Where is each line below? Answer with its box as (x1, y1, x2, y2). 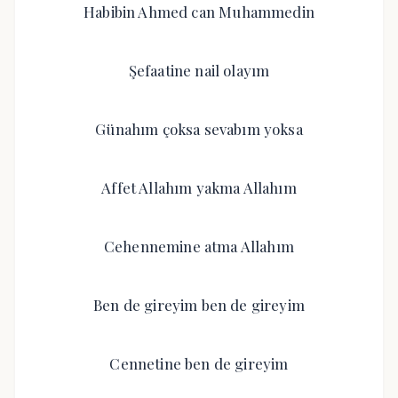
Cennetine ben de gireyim (109, 354, 289, 373)
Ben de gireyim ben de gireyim (93, 295, 305, 314)
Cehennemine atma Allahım (103, 236, 295, 256)
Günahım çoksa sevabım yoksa (95, 119, 303, 139)
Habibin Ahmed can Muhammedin (84, 2, 314, 21)
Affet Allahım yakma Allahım (101, 178, 297, 197)
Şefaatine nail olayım (128, 60, 270, 80)
